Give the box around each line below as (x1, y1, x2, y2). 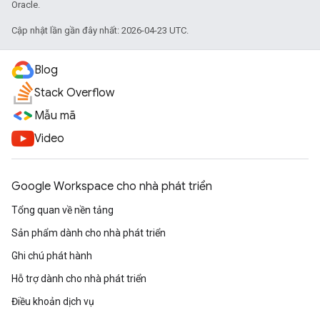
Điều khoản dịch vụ (11, 296, 94, 307)
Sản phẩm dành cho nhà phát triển (11, 227, 166, 239)
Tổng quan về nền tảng (11, 204, 114, 216)
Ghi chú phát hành (11, 250, 92, 261)
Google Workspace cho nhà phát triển (11, 179, 212, 194)
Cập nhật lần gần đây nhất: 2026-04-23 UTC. (11, 24, 189, 36)
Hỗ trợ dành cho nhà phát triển (11, 273, 146, 284)
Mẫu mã (34, 109, 76, 123)
